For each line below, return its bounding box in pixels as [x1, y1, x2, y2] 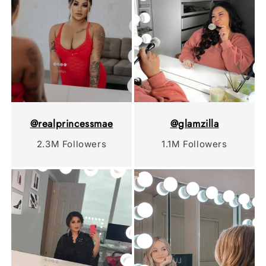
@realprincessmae [30, 116, 113, 131]
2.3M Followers [36, 138, 107, 150]
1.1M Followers [161, 138, 227, 150]
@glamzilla [170, 116, 219, 131]
